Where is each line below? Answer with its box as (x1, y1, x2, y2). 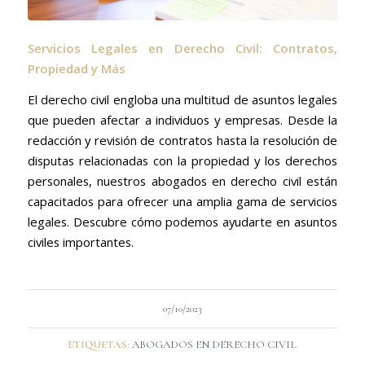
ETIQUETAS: (68, 337, 130, 351)
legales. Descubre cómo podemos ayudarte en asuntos (27, 213, 338, 231)
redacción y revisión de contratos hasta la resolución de (27, 132, 338, 149)
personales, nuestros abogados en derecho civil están (27, 173, 338, 190)
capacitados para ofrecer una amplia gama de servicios (27, 193, 338, 210)
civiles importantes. (27, 234, 134, 251)
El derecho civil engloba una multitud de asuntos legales (27, 91, 338, 108)
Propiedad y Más (27, 60, 125, 77)
